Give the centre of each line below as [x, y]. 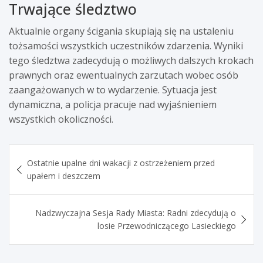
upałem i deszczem [64, 176]
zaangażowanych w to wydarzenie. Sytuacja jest [113, 90]
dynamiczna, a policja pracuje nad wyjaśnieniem [113, 104]
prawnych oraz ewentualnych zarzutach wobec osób [124, 75]
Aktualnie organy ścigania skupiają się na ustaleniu [121, 31]
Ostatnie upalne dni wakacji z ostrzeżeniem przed [121, 163]
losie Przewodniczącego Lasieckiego [167, 225]
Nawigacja [44, 153]
